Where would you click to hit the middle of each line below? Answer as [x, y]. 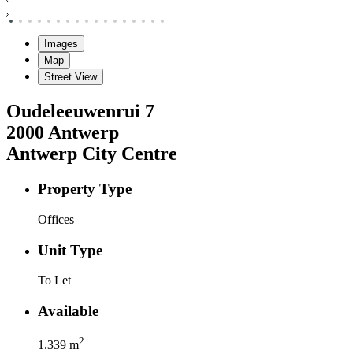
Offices [56, 219]
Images [61, 44]
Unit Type [70, 250]
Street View [71, 77]
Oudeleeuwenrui [73, 111]
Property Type [85, 189]
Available [68, 311]
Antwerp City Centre [92, 154]
